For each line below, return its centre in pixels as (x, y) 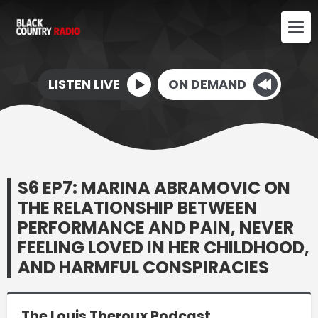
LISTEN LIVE (84, 84)
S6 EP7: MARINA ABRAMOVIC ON (154, 187)
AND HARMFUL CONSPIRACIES (143, 267)
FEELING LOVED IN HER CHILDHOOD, (164, 247)
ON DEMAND (207, 84)
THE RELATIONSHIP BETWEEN (137, 207)
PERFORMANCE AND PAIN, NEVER (156, 227)
